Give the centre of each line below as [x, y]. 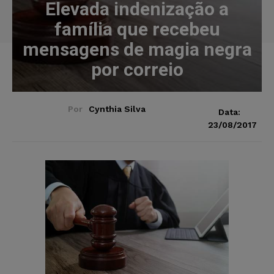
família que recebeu [137, 29]
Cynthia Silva [117, 109]
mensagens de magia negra [137, 49]
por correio [137, 69]
